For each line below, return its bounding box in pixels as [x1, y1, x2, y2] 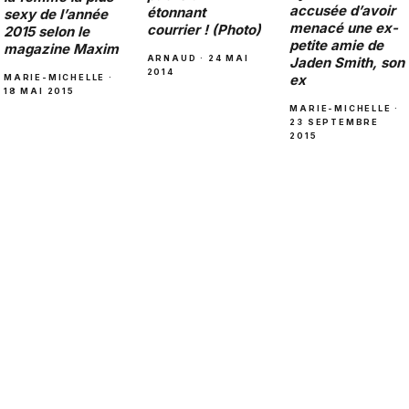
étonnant [146, 3, 205, 21]
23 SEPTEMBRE [289, 116, 379, 127]
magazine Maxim [4, 39, 119, 58]
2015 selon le [4, 22, 89, 40]
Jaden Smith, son [289, 53, 405, 71]
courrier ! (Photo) [146, 20, 261, 38]
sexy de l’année [4, 5, 108, 23]
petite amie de [289, 36, 384, 54]
